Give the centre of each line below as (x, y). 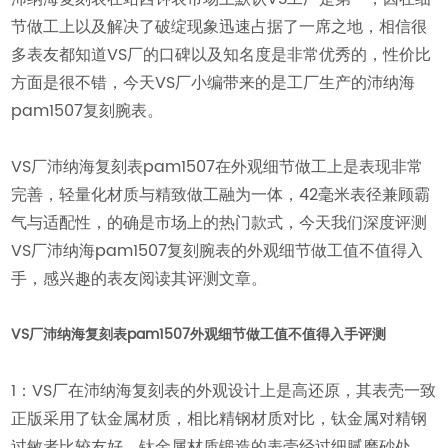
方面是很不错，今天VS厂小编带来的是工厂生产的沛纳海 (213, 83)
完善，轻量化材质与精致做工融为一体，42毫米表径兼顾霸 (221, 195)
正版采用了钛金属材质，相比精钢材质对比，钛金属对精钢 (219, 419)
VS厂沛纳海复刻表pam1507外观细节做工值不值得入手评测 (199, 335)
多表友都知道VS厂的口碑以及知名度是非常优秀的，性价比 (221, 55)
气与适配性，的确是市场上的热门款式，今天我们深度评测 (219, 223)
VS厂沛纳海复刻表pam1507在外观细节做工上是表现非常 (217, 167)
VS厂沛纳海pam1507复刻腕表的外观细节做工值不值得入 (217, 251)
